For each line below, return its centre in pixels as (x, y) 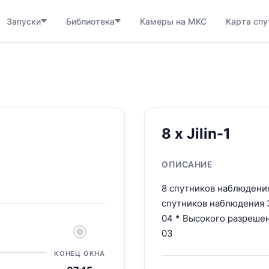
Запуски (24, 21)
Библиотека (90, 21)
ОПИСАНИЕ (187, 164)
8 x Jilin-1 (196, 134)
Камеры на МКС (173, 21)
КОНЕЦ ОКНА (80, 253)
